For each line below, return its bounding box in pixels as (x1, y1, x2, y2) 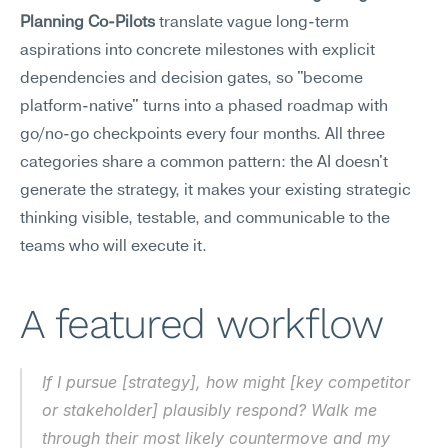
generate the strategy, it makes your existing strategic (20, 183, 411, 199)
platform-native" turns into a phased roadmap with (20, 99, 388, 115)
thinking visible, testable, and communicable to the (20, 211, 390, 227)
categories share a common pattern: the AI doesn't (20, 155, 388, 171)
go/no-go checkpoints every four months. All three (20, 127, 385, 143)
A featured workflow (20, 300, 383, 348)
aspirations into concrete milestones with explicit (20, 43, 375, 59)
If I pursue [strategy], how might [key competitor (42, 372, 410, 392)
